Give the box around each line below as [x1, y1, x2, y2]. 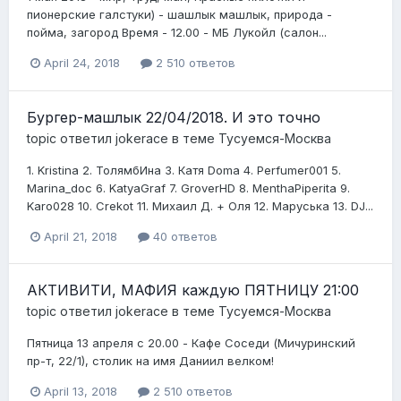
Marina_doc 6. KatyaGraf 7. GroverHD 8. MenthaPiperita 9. [27, 180, 350, 195]
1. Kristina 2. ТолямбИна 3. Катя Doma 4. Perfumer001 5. [27, 162, 341, 177]
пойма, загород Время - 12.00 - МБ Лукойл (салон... [27, 25, 327, 40]
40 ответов [149, 228, 218, 243]
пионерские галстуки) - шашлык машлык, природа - [27, 7, 332, 22]
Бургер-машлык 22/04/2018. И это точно [27, 107, 320, 126]
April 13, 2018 [44, 383, 117, 398]
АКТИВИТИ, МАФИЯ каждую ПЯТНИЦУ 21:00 [27, 280, 359, 299]
